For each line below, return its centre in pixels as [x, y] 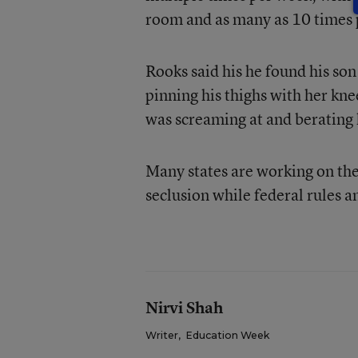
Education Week [227, 335]
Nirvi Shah [184, 307]
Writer [161, 335]
